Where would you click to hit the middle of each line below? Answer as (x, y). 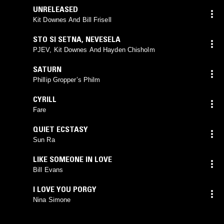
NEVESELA (103, 39)
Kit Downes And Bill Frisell (72, 19)
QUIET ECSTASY (60, 129)
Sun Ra (44, 139)
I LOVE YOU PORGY (65, 189)
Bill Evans (48, 169)
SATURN (47, 69)
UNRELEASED (55, 9)
